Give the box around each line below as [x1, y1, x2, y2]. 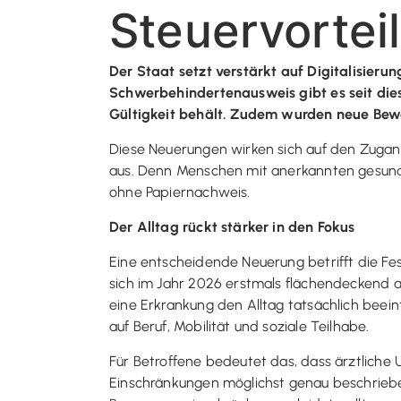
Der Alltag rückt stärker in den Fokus [109, 218, 355, 235]
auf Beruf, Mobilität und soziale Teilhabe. [109, 318, 370, 335]
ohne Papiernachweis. [109, 183, 251, 200]
